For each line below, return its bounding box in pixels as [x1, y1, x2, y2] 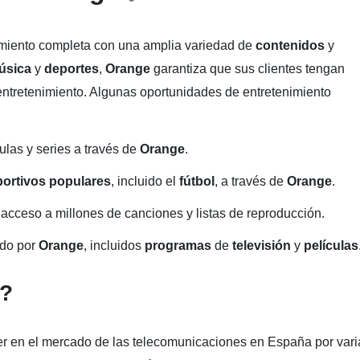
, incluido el [111, 174, 179, 188]
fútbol [179, 174, 215, 188]
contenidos [256, 39, 328, 52]
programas [145, 239, 215, 252]
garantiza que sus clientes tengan [153, 62, 345, 76]
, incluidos [84, 239, 145, 252]
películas [304, 239, 358, 252]
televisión [232, 239, 294, 252]
